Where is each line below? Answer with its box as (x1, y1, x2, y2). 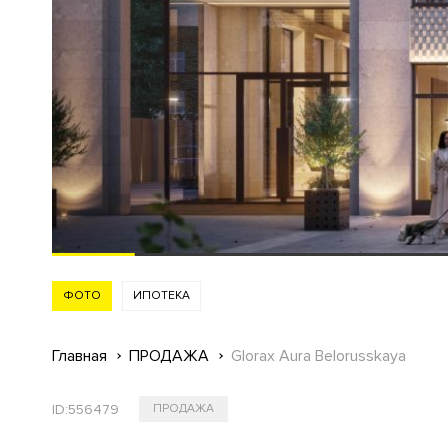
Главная (52, 346, 107, 366)
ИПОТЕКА (133, 288, 190, 303)
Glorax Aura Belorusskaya (231, 346, 406, 366)
